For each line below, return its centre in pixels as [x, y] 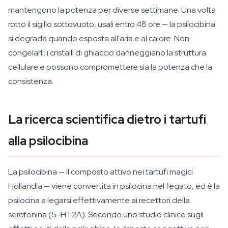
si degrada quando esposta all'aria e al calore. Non [99, 38]
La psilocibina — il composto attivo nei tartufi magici [101, 172]
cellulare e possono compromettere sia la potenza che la [110, 67]
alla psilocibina [48, 141]
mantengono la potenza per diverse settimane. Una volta [112, 10]
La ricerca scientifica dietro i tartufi [107, 119]
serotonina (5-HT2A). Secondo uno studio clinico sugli [106, 215]
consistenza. [31, 81]
